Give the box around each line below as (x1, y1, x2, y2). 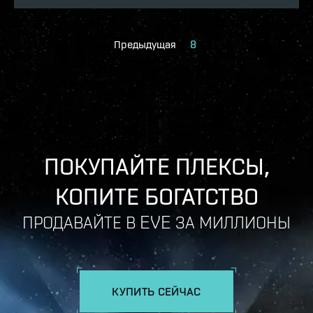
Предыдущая (113, 37, 176, 51)
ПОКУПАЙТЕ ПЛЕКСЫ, (43, 150, 270, 180)
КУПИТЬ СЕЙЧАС (112, 283, 201, 298)
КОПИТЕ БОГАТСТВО (54, 180, 259, 210)
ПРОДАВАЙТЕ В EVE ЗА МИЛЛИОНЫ (22, 211, 291, 232)
